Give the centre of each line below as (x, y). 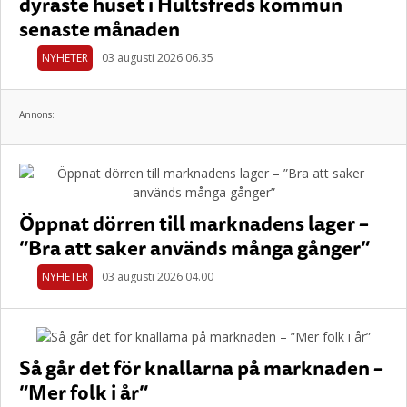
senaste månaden (99, 29)
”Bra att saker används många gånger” (194, 248)
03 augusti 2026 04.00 (158, 277)
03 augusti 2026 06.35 (158, 58)
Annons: (37, 114)
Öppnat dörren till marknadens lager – (194, 223)
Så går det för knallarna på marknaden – (201, 367)
